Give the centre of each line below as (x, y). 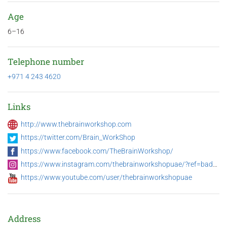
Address (24, 218)
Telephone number (46, 62)
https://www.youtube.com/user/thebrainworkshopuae (106, 178)
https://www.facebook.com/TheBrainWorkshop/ (97, 151)
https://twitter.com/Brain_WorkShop (78, 138)
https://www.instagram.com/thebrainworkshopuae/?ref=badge (117, 164)
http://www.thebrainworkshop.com (76, 124)
